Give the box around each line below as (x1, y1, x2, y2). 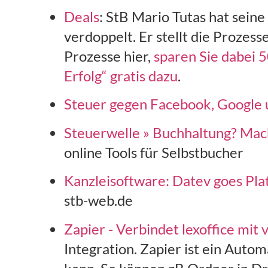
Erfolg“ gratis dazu (64, 66, 178, 84)
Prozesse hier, (64, 47, 154, 65)
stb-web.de (64, 191, 133, 209)
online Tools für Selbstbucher (64, 143, 244, 161)
